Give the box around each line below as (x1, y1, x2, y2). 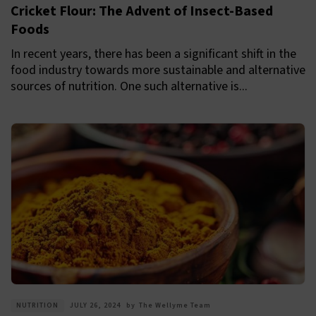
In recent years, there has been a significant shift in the (11, 45, 296, 63)
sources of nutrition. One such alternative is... (11, 78, 248, 96)
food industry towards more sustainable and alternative (11, 61, 305, 80)
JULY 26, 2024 (70, 300, 121, 311)
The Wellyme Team (139, 300, 211, 311)
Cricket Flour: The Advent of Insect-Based (11, 1, 273, 22)
